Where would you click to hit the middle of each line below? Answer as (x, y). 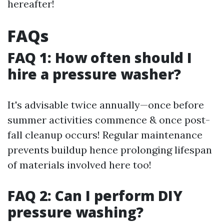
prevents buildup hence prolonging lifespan (110, 150)
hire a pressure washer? (94, 74)
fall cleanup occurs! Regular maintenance (105, 135)
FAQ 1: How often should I (100, 57)
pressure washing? (75, 212)
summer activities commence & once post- (109, 120)
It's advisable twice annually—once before (106, 105)
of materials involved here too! (79, 165)
